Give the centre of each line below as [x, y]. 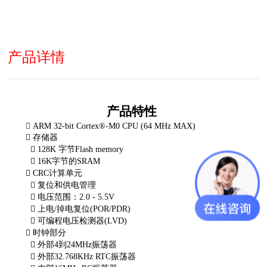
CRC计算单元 [59, 173]
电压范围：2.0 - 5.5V [77, 197]
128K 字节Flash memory [82, 149]
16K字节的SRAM [70, 161]
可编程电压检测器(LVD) [84, 221]
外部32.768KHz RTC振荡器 [88, 256]
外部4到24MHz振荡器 [79, 244]
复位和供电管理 [68, 185]
